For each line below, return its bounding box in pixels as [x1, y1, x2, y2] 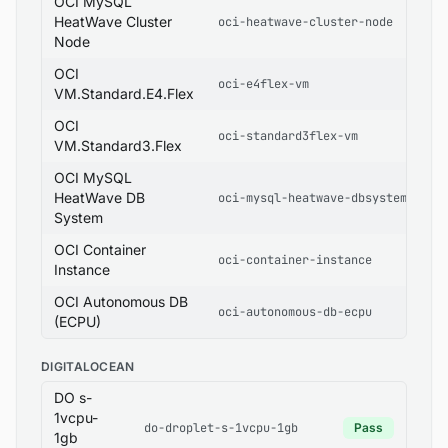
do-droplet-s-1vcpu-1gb [144, 420, 298, 436]
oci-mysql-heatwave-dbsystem [218, 190, 407, 206]
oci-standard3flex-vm [218, 128, 358, 144]
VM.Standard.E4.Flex [54, 85, 194, 102]
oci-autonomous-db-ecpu [218, 304, 372, 320]
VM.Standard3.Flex [54, 137, 182, 154]
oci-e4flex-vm [218, 76, 309, 92]
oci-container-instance [218, 252, 372, 268]
